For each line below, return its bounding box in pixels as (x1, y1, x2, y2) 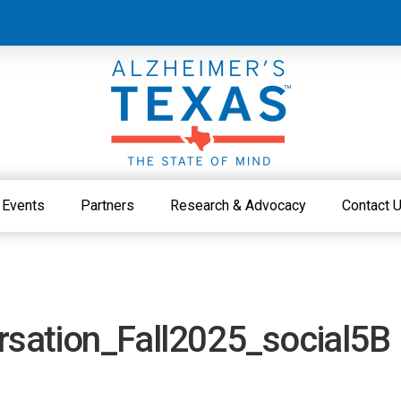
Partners (81, 197, 134, 214)
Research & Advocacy (170, 197, 306, 214)
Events (2, 197, 45, 214)
